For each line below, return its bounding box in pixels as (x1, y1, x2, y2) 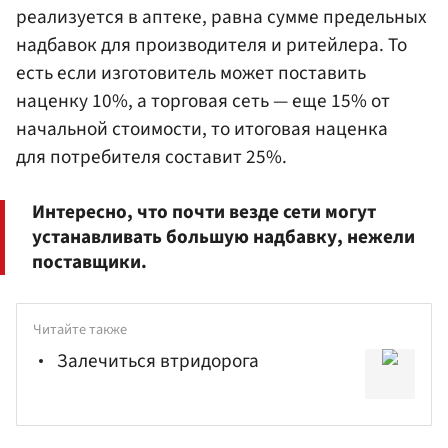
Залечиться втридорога (57, 346, 259, 375)
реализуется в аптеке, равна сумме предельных (16, 2, 427, 31)
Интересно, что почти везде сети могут (32, 197, 376, 226)
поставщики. (32, 247, 147, 276)
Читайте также (33, 319, 127, 341)
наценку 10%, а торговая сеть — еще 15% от (16, 86, 390, 115)
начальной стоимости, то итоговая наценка (16, 114, 388, 143)
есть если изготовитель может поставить (16, 58, 366, 87)
